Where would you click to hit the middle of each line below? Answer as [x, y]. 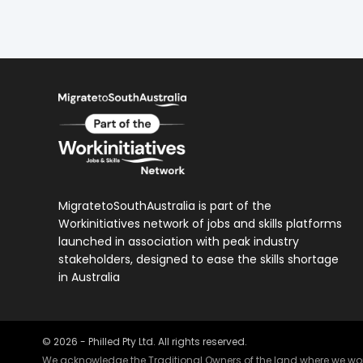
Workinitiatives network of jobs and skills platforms [200, 223]
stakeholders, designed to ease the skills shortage [199, 259]
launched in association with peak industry [179, 241]
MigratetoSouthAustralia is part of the [165, 205]
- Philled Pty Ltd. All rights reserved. [162, 342]
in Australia [89, 277]
